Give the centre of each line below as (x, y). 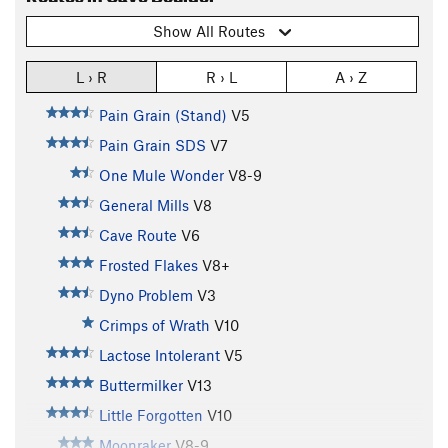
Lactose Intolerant (159, 354)
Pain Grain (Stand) (162, 114)
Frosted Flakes (148, 264)
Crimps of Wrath (154, 324)
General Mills (143, 204)
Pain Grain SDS (152, 144)
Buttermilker (140, 384)
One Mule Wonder (161, 174)
